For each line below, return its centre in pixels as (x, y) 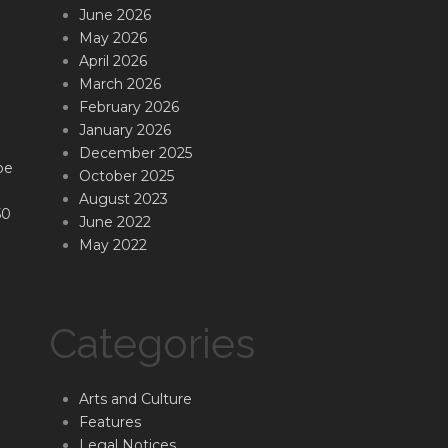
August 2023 (123, 199)
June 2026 (114, 15)
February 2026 (128, 107)
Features (109, 422)
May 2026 (112, 38)
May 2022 (112, 245)
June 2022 (114, 222)
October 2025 (126, 176)
